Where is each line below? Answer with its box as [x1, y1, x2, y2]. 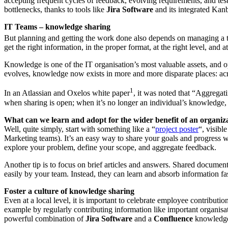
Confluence [154, 214, 193, 223]
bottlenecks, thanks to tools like [4, 5, 106, 14]
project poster [155, 124, 198, 133]
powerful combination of [4, 214, 85, 223]
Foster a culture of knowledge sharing [4, 186, 134, 195]
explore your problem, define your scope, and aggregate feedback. [4, 142, 216, 152]
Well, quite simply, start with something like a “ [4, 124, 155, 133]
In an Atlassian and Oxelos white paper [4, 89, 130, 98]
